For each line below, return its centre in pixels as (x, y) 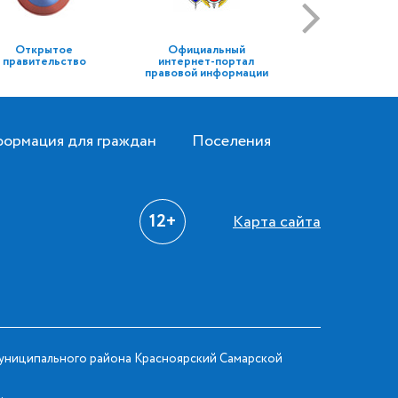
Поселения (231, 141)
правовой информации (206, 73)
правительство (44, 62)
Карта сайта (277, 222)
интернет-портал (207, 62)
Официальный (206, 50)
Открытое (44, 50)
